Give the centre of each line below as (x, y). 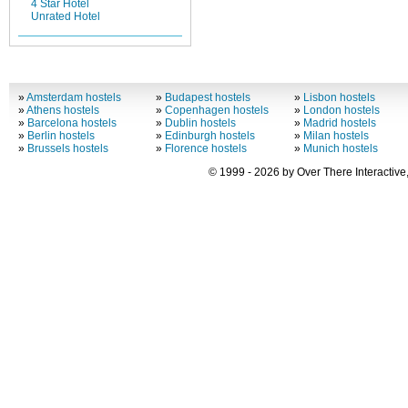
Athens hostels (62, 111)
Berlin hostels (61, 136)
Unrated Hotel (66, 17)
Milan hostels (336, 136)
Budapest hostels (208, 98)
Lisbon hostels (339, 98)
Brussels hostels (67, 149)
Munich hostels (340, 149)
